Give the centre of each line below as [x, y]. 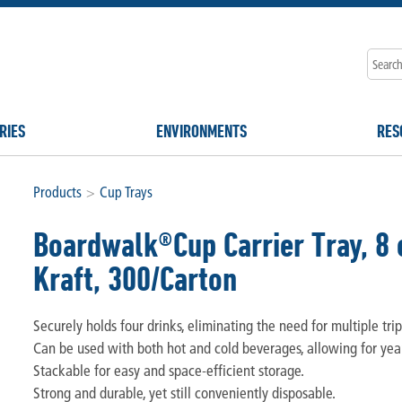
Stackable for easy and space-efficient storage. [168, 370]
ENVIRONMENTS [201, 131]
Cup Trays [126, 192]
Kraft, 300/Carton [135, 279]
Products [57, 192]
